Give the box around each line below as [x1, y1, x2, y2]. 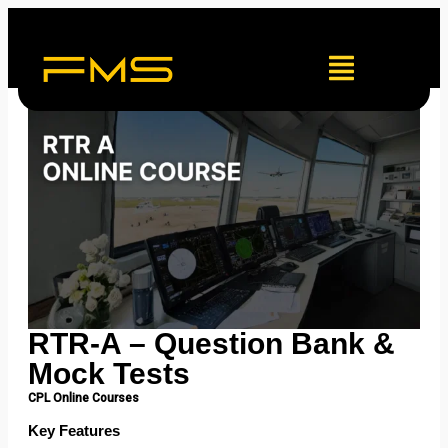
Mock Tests [28, 356, 190, 390]
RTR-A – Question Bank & [28, 326, 395, 360]
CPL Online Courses [28, 390, 139, 405]
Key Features [28, 421, 120, 439]
